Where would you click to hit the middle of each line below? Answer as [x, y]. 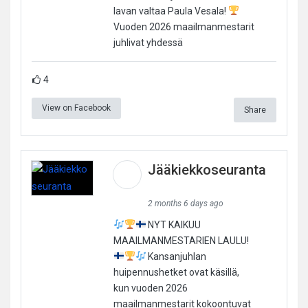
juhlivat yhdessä [148, 42]
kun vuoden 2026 [150, 288]
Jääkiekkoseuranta [207, 169]
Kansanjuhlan [176, 256]
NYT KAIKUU [174, 224]
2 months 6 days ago [185, 203]
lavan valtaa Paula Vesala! [170, 11]
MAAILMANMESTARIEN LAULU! [181, 240]
